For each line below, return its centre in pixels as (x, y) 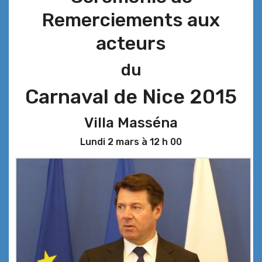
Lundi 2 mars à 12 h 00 (131, 142)
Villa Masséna (131, 123)
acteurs (131, 44)
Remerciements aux (131, 20)
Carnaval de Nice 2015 (131, 97)
